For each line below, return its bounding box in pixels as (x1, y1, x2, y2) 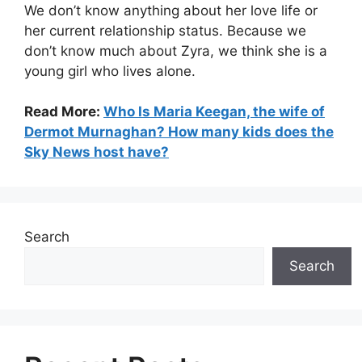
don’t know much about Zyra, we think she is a (24, 42, 327, 59)
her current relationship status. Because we (24, 22, 306, 39)
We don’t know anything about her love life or (24, 2, 318, 19)
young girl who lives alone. (24, 62, 196, 79)
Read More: (24, 103, 103, 120)
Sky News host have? (24, 144, 169, 160)
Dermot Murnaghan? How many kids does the (24, 124, 334, 140)
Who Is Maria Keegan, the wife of (103, 103, 325, 120)
